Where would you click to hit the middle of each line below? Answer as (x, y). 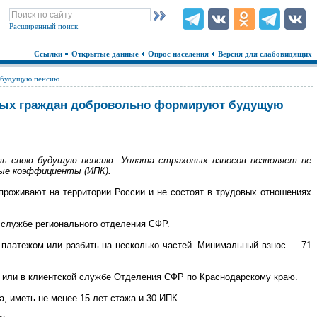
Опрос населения (179, 54)
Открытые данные (106, 54)
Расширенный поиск (44, 26)
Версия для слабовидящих (266, 54)
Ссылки (49, 54)
